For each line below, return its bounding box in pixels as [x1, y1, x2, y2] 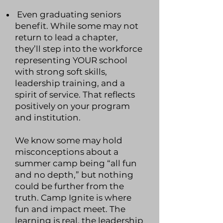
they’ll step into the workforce [15, 44, 142, 54]
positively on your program [15, 101, 130, 111]
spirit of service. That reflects [15, 90, 135, 100]
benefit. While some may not [15, 21, 138, 31]
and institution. [15, 112, 81, 122]
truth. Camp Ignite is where [15, 193, 131, 203]
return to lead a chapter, [15, 32, 118, 42]
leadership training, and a [15, 78, 125, 88]
